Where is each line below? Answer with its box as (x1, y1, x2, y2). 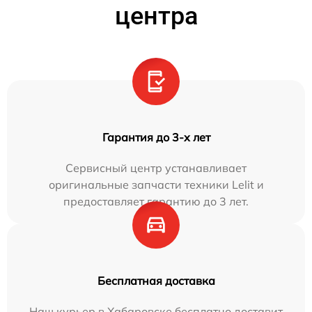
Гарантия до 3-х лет (102, 130, 210, 144)
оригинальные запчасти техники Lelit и (48, 177, 264, 192)
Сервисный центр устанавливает (65, 160, 247, 175)
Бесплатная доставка (97, 273, 215, 288)
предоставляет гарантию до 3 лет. (63, 194, 249, 208)
